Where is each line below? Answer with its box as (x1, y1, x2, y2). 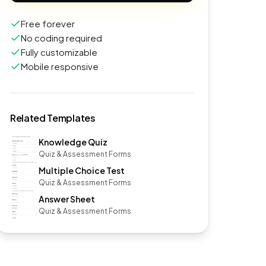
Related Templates (10, 112, 96, 124)
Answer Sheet (39, 193, 95, 204)
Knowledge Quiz (39, 136, 107, 147)
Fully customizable (21, 46, 97, 58)
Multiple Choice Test (39, 164, 125, 176)
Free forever (21, 18, 75, 29)
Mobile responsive (21, 61, 99, 72)
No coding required (21, 32, 102, 43)
